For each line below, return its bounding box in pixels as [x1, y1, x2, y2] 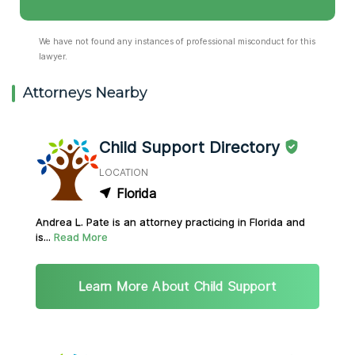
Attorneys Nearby [23, 84, 147, 101]
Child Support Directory [99, 137, 280, 157]
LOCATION [99, 166, 148, 179]
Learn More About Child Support [78, 278, 277, 295]
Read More [54, 231, 108, 244]
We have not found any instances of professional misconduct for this [39, 36, 315, 47]
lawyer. [39, 52, 67, 62]
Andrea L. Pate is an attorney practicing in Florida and [36, 216, 305, 229]
